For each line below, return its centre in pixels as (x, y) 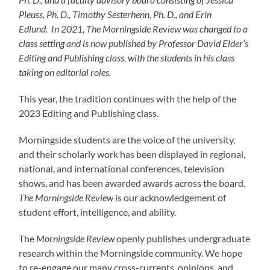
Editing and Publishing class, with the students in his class (127, 57)
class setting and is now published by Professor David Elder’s (134, 43)
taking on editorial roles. (65, 72)
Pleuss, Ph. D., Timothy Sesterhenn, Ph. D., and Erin (115, 14)
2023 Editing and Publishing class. (89, 113)
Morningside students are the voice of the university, (127, 139)
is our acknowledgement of (171, 197)
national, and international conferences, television (122, 168)
